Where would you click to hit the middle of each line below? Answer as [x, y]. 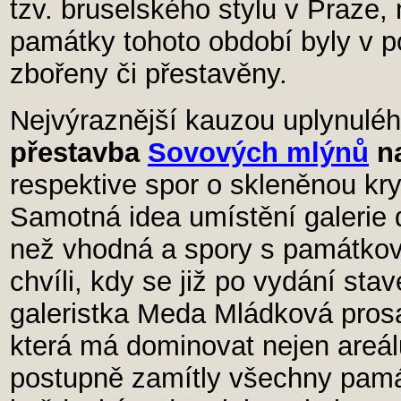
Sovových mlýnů [258, 153]
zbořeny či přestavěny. [149, 74]
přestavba [79, 153]
